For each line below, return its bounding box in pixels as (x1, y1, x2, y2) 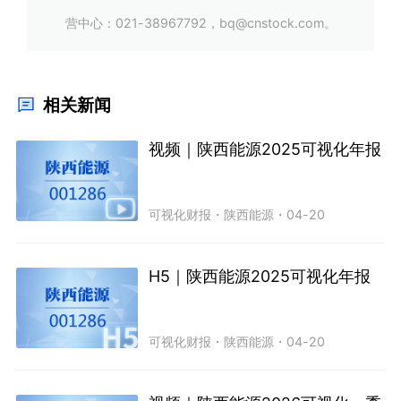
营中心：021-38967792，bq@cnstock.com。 (64, 14, 337, 30)
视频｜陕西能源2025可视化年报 (149, 140, 382, 159)
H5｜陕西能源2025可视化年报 (149, 267, 371, 286)
